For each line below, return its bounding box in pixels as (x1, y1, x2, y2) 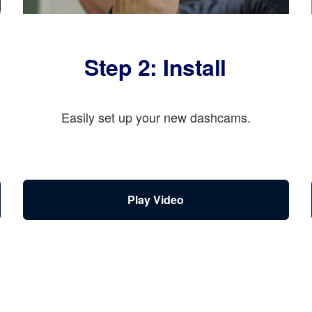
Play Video (127, 192, 185, 208)
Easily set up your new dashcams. (61, 108, 251, 127)
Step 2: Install (84, 51, 226, 84)
